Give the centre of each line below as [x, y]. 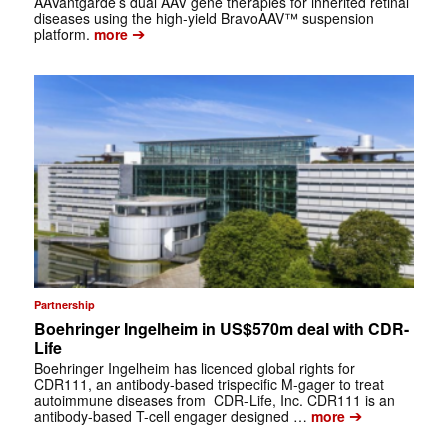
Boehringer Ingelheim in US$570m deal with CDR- [221, 329]
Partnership [64, 305]
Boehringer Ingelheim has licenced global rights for [194, 368]
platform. [61, 33]
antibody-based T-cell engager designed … [170, 416]
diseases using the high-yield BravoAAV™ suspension [203, 17]
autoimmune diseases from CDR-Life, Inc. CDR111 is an [214, 400]
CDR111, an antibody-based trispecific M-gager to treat [208, 384]
